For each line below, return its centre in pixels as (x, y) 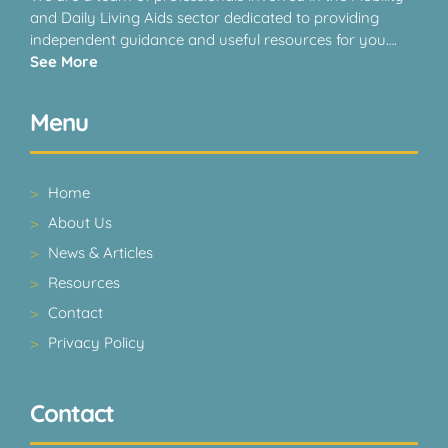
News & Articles (100, 252)
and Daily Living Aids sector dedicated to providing (204, 17)
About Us (80, 222)
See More (64, 61)
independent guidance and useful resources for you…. (213, 39)
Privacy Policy (96, 342)
